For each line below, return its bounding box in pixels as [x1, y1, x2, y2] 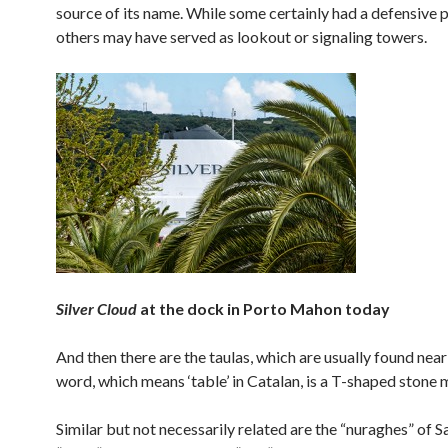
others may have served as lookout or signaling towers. [56, 27, 427, 46]
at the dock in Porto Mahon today [140, 299, 390, 318]
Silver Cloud [56, 299, 140, 318]
